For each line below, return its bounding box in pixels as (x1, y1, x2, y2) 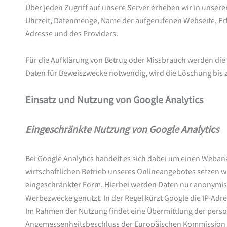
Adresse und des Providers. (25, 29, 118, 40)
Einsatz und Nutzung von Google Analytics (25, 93, 203, 107)
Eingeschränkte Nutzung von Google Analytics (25, 123, 221, 136)
